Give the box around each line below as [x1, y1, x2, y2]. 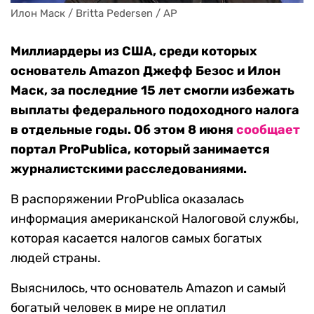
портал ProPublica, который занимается [11, 142, 270, 158]
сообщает [236, 122, 300, 138]
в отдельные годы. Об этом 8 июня [11, 122, 236, 138]
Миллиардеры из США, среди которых [11, 43, 257, 60]
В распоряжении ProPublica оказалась [11, 191, 244, 207]
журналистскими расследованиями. [11, 161, 247, 177]
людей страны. [11, 250, 101, 266]
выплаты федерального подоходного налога [11, 102, 299, 118]
